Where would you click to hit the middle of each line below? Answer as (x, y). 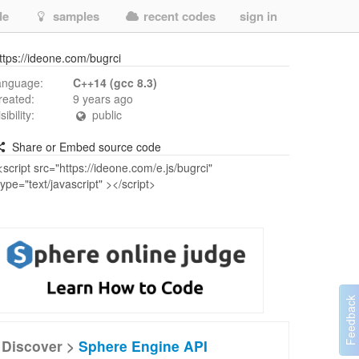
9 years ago (103, 99)
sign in (258, 16)
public (105, 115)
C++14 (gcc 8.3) (115, 83)
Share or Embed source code (85, 147)
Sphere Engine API (143, 346)
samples (75, 16)
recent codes (178, 16)
